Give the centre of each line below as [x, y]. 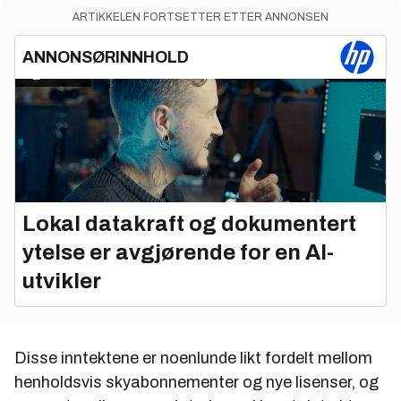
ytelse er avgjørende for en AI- [178, 252]
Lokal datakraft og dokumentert [189, 223]
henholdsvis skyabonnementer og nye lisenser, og [196, 382]
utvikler [62, 281]
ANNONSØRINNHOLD [106, 57]
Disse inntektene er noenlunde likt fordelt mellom [193, 358]
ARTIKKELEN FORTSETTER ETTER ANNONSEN [200, 17]
